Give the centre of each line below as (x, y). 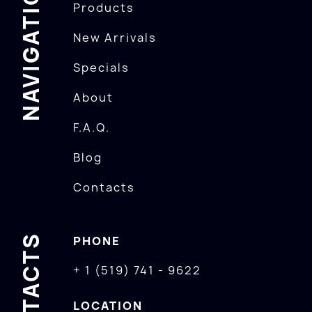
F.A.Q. (92, 127)
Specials (102, 68)
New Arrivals (115, 38)
